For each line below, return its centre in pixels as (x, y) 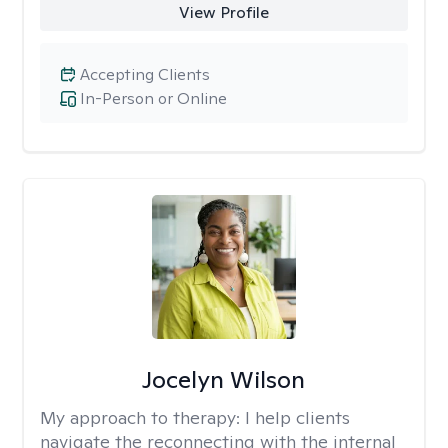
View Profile (223, 12)
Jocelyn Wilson (224, 379)
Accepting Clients (145, 74)
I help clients (297, 417)
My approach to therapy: (142, 417)
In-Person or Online (153, 98)
